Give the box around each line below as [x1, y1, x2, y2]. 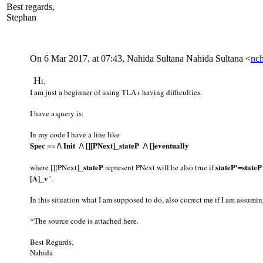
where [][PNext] [30, 161, 79, 173]
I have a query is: [30, 107, 84, 119]
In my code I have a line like [30, 129, 120, 140]
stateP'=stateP [215, 161, 262, 173]
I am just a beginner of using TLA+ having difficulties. [30, 86, 202, 97]
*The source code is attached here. [30, 215, 139, 226]
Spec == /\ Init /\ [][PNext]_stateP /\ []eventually [30, 139, 189, 151]
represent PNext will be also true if [103, 161, 215, 173]
